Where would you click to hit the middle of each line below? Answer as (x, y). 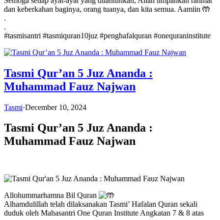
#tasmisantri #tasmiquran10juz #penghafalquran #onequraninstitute (107, 35)
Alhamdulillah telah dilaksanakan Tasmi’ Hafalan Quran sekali (101, 204)
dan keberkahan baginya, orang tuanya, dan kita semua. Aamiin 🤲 (107, 9)
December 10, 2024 (56, 107)
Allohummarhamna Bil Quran (51, 195)
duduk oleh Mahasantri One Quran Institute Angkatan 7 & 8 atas (104, 213)
